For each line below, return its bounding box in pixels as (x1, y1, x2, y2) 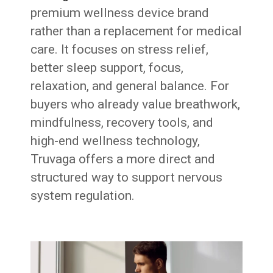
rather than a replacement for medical (30, 24, 243, 38)
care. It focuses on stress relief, (30, 42, 209, 57)
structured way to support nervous (30, 170, 223, 185)
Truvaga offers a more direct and (30, 152, 216, 166)
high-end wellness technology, (30, 133, 200, 148)
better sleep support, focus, (30, 60, 184, 75)
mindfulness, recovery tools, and (30, 115, 214, 130)
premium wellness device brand (30, 5, 210, 20)
